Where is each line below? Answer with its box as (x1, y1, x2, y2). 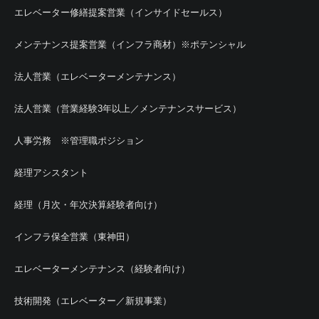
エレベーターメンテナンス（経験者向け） (14, 263, 190, 274)
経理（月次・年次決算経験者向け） (14, 199, 162, 210)
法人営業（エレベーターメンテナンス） (14, 70, 181, 82)
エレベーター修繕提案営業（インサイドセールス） (14, 6, 227, 18)
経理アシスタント (14, 167, 88, 178)
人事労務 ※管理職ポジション (14, 135, 144, 146)
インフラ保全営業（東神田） (14, 231, 135, 242)
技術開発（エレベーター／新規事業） (14, 295, 172, 306)
